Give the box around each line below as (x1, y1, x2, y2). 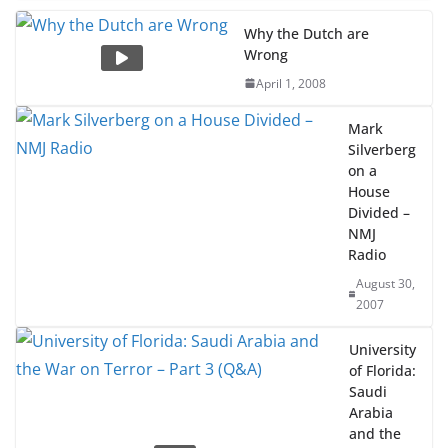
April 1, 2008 (256, 96, 326, 114)
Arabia (349, 424, 393, 444)
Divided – (348, 224, 410, 244)
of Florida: (349, 382, 416, 402)
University (349, 361, 416, 381)
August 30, (356, 296, 415, 314)
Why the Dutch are (244, 45, 369, 65)
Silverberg (348, 161, 416, 181)
